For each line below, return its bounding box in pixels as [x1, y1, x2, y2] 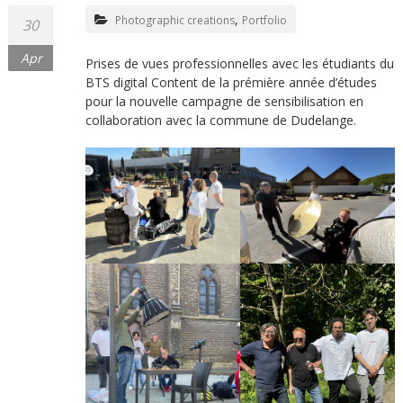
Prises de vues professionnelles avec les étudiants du [85, 55, 394, 73]
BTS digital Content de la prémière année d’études [85, 74, 377, 92]
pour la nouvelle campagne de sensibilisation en [85, 93, 363, 111]
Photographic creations [114, 13, 235, 29]
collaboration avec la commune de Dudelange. [85, 112, 356, 130]
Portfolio [241, 13, 287, 29]
